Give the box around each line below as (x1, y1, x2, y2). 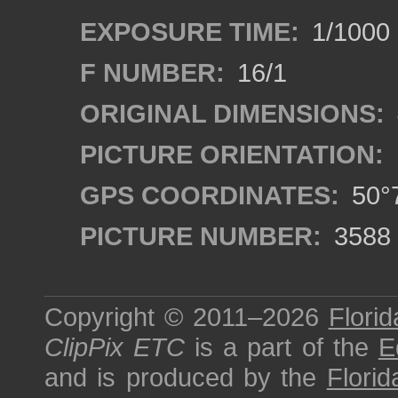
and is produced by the (44, 362, 327, 392)
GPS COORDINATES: (80, 180, 339, 210)
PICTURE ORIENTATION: (80, 139, 384, 169)
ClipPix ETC (44, 332, 186, 362)
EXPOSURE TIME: (80, 17, 299, 46)
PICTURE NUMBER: (80, 221, 322, 251)
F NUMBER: (80, 58, 225, 87)
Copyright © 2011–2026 (44, 302, 329, 331)
